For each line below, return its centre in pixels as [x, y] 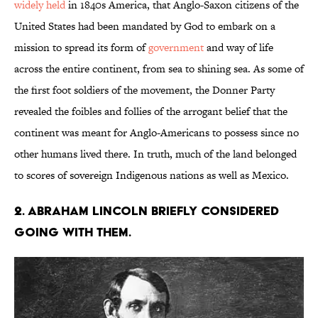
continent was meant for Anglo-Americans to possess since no [157, 133]
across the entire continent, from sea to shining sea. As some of [159, 69]
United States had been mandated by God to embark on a [145, 26]
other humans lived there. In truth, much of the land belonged [155, 154]
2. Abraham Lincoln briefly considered [147, 211]
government [176, 48]
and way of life [238, 48]
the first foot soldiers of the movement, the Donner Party [144, 90]
